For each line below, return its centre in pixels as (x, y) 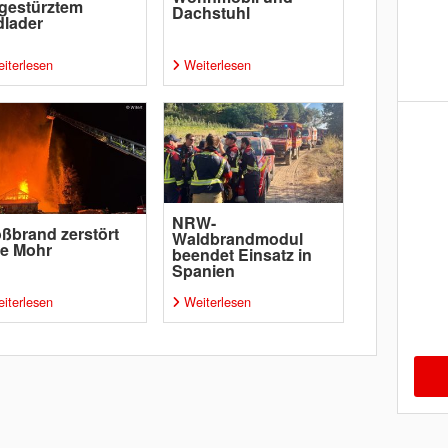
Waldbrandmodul (237, 238)
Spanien (203, 270)
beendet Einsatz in (241, 254)
